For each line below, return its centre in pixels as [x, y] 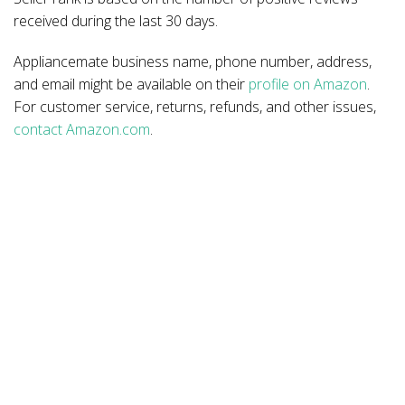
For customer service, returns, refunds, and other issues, [195, 107]
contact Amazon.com [82, 129]
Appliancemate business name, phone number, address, [193, 61]
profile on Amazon [308, 84]
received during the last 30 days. [116, 21]
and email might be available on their [131, 84]
